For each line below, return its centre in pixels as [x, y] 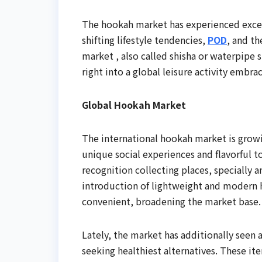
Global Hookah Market [134, 105]
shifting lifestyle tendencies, [145, 40]
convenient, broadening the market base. [171, 201]
